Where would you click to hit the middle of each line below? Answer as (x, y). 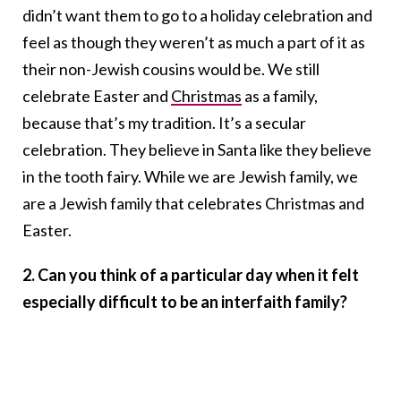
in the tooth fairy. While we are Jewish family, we (190, 177)
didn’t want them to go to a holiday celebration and (197, 16)
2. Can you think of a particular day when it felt (191, 275)
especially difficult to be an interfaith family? (185, 302)
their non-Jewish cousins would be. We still (171, 69)
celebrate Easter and (97, 96)
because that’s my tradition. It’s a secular (164, 123)
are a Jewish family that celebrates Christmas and (193, 204)
